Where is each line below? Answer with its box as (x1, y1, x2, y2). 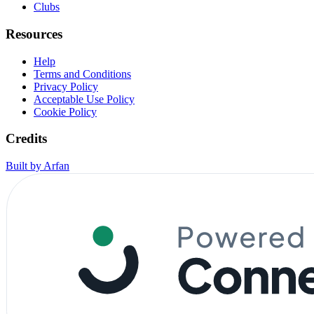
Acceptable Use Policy (34, 93, 135, 105)
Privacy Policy (34, 80, 98, 93)
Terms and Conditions (34, 67, 131, 80)
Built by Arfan (6, 160, 69, 172)
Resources (6, 27, 62, 42)
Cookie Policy (34, 105, 97, 118)
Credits (6, 131, 47, 146)
